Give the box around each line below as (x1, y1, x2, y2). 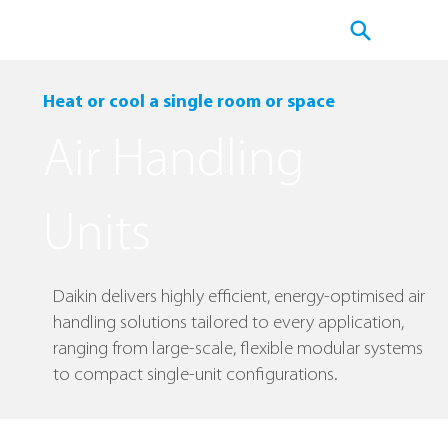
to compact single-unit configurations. (53, 366, 339, 385)
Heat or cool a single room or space (42, 93, 335, 112)
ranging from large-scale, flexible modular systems (53, 340, 424, 359)
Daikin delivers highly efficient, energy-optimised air (53, 288, 426, 307)
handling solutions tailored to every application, (53, 314, 405, 333)
